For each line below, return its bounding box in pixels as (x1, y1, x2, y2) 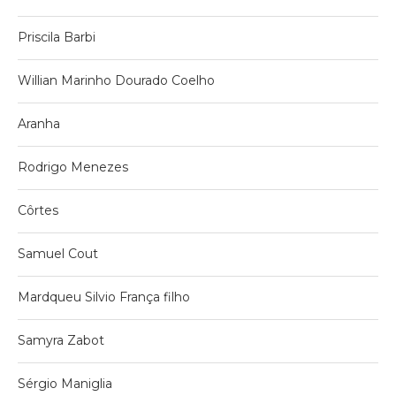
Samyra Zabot (18, 331, 104, 348)
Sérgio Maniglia (18, 375, 112, 392)
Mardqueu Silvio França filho (18, 288, 190, 305)
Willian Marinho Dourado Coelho (18, 72, 215, 88)
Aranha (18, 115, 60, 132)
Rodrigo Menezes (18, 158, 128, 175)
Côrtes (18, 202, 58, 218)
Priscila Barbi (18, 28, 95, 45)
